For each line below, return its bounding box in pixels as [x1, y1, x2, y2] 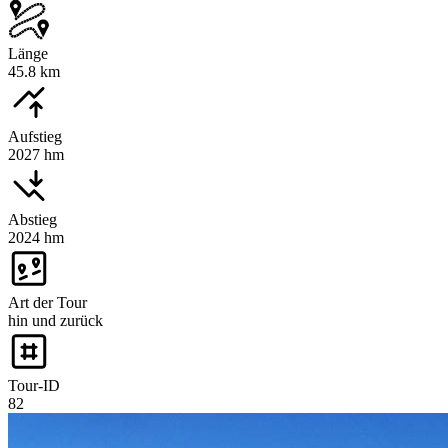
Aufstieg [8, 128, 62, 146]
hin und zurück [8, 312, 103, 330]
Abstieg [8, 211, 57, 229]
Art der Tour [8, 294, 87, 312]
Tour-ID [8, 377, 60, 395]
